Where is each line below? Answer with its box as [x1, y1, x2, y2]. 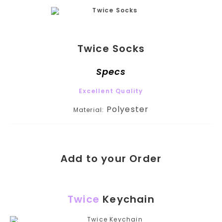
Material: [73, 106, 107, 114]
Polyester [106, 104, 149, 115]
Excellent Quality [79, 87, 143, 95]
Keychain [100, 192, 155, 206]
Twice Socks [77, 42, 145, 55]
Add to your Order [60, 152, 162, 166]
